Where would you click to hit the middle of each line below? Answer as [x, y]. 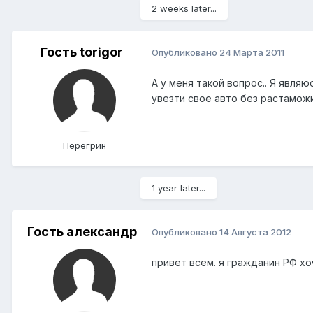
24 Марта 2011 [252, 53]
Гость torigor [82, 52]
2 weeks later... [184, 8]
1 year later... [179, 188]
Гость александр [82, 231]
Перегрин [85, 145]
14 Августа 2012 [255, 232]
